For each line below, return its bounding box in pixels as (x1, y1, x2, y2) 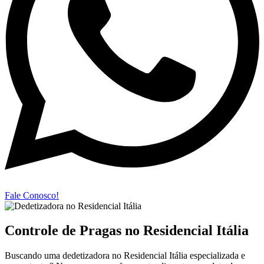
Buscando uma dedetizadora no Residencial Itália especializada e (5, 250, 245, 261)
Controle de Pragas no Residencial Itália (5, 223, 249, 239)
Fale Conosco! (5, 190, 59, 200)
